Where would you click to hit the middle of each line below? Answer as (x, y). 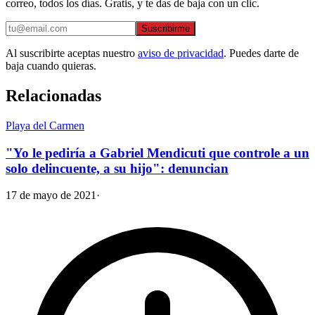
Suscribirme (166, 29)
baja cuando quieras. (51, 66)
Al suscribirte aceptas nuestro (70, 53)
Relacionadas (53, 95)
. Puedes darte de (261, 53)
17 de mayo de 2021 (51, 195)
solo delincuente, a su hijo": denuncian (117, 168)
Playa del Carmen (45, 125)
